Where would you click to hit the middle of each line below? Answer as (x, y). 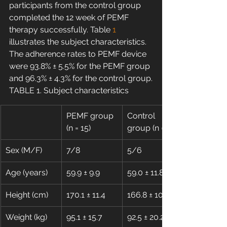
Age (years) (27, 173)
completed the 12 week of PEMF (70, 18)
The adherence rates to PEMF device (79, 54)
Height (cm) (27, 195)
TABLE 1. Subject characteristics (69, 91)
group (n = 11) (152, 128)
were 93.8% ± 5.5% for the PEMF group (81, 66)
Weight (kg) (26, 217)
